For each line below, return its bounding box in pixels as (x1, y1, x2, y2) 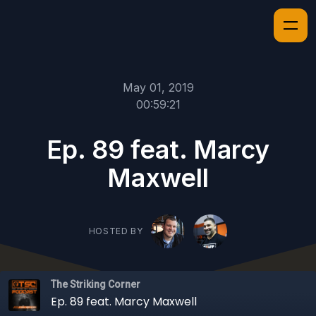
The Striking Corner (51, 279, 140, 291)
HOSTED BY (88, 226, 143, 237)
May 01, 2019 (122, 80, 194, 95)
